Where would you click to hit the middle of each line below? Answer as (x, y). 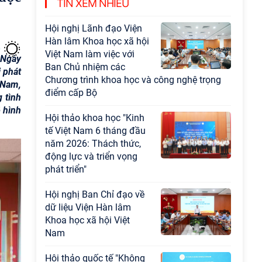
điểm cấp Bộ (71, 93)
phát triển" (66, 169)
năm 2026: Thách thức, (93, 144)
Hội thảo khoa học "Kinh (95, 118)
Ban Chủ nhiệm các (85, 67)
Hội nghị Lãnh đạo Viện (94, 28)
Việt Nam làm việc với (90, 54)
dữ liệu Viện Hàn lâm (88, 207)
